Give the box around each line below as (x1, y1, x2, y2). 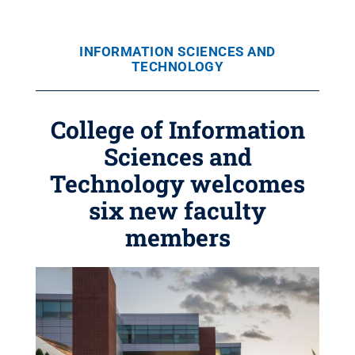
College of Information (50, 114, 305, 145)
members (124, 222, 231, 253)
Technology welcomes (50, 168, 305, 199)
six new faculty (89, 195, 266, 226)
